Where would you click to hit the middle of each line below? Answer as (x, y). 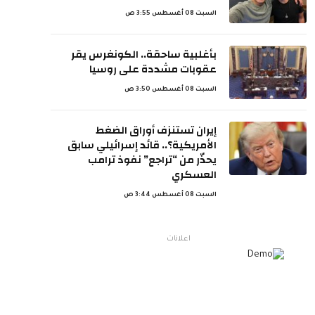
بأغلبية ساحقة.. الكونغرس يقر (144, 54)
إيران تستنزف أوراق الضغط (156, 130)
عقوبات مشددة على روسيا (153, 69)
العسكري (194, 175)
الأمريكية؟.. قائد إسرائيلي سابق (142, 145)
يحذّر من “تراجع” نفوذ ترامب (152, 160)
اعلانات (179, 239)
